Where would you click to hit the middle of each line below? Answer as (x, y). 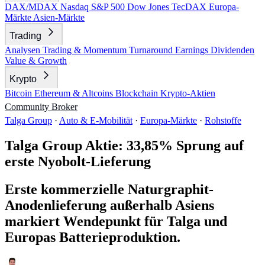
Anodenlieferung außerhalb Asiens (109, 205)
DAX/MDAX (33, 7)
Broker (64, 107)
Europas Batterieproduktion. (93, 237)
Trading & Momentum (86, 50)
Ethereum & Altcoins (75, 93)
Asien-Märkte (59, 17)
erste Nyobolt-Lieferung (78, 161)
